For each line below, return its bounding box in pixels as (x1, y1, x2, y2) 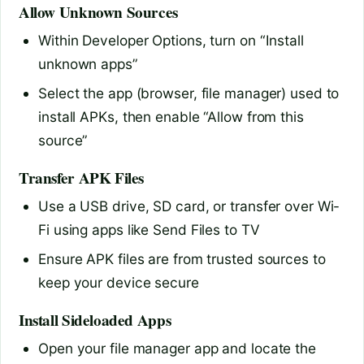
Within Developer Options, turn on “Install (38, 32, 304, 50)
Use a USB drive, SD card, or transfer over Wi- (38, 197, 340, 215)
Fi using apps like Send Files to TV (38, 221, 260, 239)
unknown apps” (38, 55, 138, 73)
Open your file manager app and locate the (38, 340, 316, 357)
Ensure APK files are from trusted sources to (38, 250, 326, 268)
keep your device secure (38, 274, 199, 292)
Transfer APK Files (19, 166, 145, 189)
